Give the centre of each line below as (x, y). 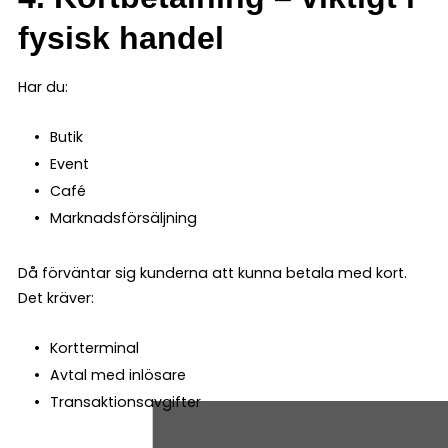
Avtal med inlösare (117, 374)
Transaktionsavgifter (125, 401)
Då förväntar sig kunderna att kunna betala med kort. (212, 272)
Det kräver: (56, 297)
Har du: (43, 86)
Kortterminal (94, 347)
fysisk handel (121, 37)
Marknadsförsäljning (123, 217)
